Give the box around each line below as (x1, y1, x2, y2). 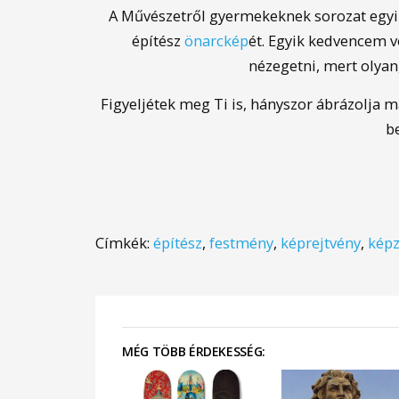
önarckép (184, 30, 249, 51)
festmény (209, 232, 273, 253)
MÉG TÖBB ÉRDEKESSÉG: (122, 343, 265, 360)
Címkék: (95, 232, 153, 253)
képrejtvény (281, 232, 361, 253)
